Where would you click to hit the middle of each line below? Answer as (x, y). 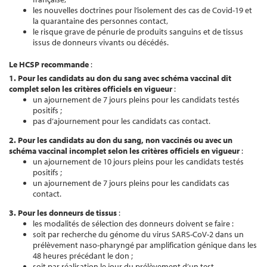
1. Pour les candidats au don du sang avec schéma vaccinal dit (120, 78)
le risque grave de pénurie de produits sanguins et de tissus (138, 32)
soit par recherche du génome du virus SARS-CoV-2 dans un (138, 234)
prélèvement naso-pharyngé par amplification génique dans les (145, 245)
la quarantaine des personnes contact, (100, 21)
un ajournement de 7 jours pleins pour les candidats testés (136, 100)
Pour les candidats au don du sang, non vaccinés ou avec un (124, 140)
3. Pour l (24, 213)
